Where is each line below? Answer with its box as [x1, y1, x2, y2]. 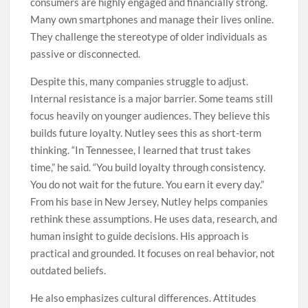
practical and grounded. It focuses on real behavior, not [30, 247, 276, 260]
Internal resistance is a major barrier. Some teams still [30, 92, 274, 105]
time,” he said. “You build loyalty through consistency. [30, 161, 266, 174]
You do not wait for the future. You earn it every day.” [30, 178, 265, 191]
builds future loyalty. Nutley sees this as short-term [30, 126, 262, 140]
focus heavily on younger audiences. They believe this [30, 109, 271, 122]
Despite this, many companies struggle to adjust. [30, 75, 249, 88]
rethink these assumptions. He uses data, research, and [30, 212, 278, 225]
